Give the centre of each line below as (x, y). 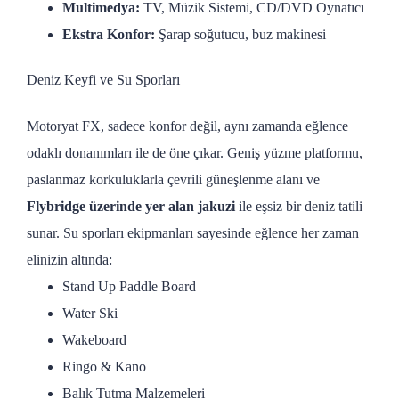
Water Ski (90, 313)
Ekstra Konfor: (109, 35)
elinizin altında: (69, 259)
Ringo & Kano (104, 366)
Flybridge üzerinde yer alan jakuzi (131, 206)
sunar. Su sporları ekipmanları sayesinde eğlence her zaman (193, 232)
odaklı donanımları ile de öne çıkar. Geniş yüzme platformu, (195, 152)
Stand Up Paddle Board (129, 286)
